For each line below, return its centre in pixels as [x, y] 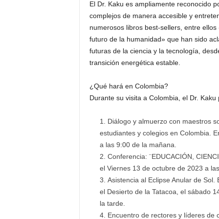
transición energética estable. [135, 63]
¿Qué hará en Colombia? [129, 86]
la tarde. [112, 204]
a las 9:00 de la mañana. [138, 145]
